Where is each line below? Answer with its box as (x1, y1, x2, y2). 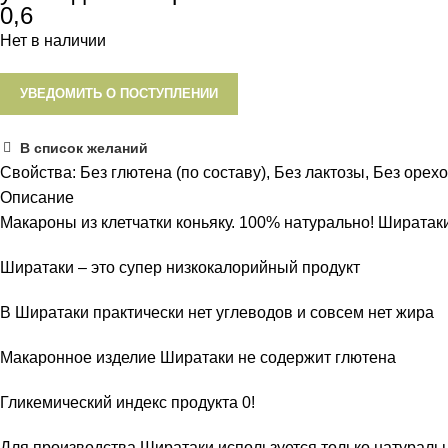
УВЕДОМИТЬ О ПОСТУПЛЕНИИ (20, 85, 218, 101)
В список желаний (20, 140, 149, 157)
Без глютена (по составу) (80, 163, 266, 181)
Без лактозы (274, 163, 365, 181)
